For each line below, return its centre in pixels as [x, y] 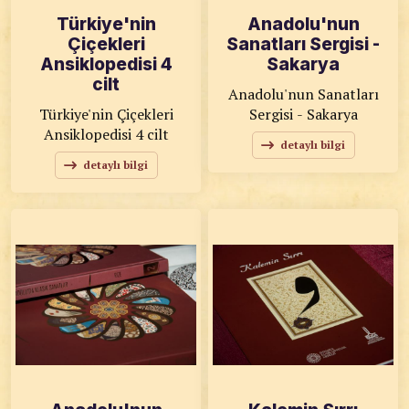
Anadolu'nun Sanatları [303, 94]
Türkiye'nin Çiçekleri [106, 114]
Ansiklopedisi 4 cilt [106, 134]
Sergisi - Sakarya [303, 114]
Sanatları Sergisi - [303, 44]
